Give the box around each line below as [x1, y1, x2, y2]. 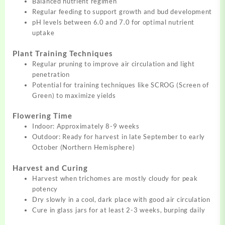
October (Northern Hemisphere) [32, 143, 135, 152]
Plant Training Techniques [13, 48, 113, 58]
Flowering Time [13, 111, 72, 121]
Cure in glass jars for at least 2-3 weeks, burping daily [32, 205, 205, 214]
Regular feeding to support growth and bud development [32, 8, 212, 16]
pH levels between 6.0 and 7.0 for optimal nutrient [32, 18, 195, 27]
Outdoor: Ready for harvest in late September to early [32, 133, 205, 141]
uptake [32, 29, 55, 37]
